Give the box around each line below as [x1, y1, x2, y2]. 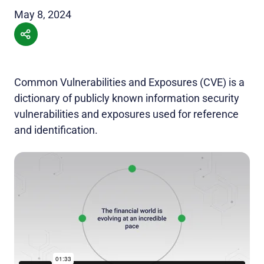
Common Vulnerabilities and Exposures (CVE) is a [14, 76, 245, 89]
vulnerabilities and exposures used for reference [14, 108, 239, 121]
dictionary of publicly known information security [14, 92, 239, 105]
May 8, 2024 [14, 8, 71, 21]
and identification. [14, 124, 98, 137]
